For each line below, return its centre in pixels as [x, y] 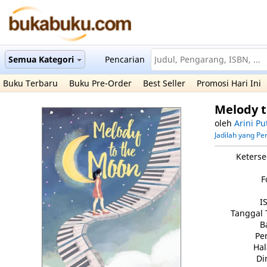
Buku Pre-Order [100, 83]
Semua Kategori [41, 59]
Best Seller [164, 83]
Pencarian [125, 59]
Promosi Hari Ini [229, 83]
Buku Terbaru [30, 83]
